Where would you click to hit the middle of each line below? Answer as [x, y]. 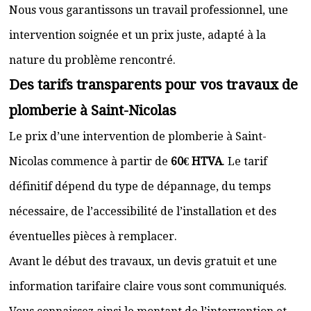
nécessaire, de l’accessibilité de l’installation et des [143, 211]
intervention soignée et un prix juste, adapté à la [137, 35]
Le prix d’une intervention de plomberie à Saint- [138, 136]
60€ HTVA [196, 161]
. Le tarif [245, 161]
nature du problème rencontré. [92, 60]
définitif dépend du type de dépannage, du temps [140, 186]
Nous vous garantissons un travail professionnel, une [149, 10]
